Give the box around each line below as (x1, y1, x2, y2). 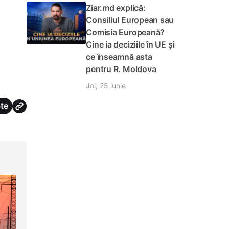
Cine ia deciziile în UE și (86, 39, 175, 50)
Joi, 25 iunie (86, 81, 126, 90)
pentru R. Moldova (86, 64, 156, 74)
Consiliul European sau (86, 15, 174, 25)
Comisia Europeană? (86, 27, 165, 37)
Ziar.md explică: (86, 3, 146, 13)
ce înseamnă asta (86, 52, 152, 62)
